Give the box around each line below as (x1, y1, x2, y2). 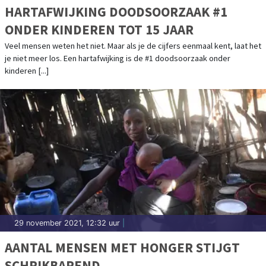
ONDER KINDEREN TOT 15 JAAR (5, 21, 194, 39)
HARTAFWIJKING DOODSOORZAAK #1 (5, 3, 227, 21)
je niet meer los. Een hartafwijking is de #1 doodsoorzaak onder (5, 53, 230, 64)
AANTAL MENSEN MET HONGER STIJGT (5, 239, 240, 256)
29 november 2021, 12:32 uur (14, 218, 120, 228)
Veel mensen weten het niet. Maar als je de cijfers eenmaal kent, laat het (5, 40, 261, 52)
